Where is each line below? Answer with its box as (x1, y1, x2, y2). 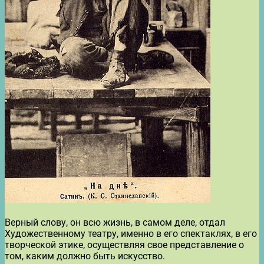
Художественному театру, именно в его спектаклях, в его (5, 227, 257, 239)
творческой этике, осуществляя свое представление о (5, 239, 244, 250)
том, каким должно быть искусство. (5, 250, 165, 262)
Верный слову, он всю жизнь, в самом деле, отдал (5, 216, 225, 228)
